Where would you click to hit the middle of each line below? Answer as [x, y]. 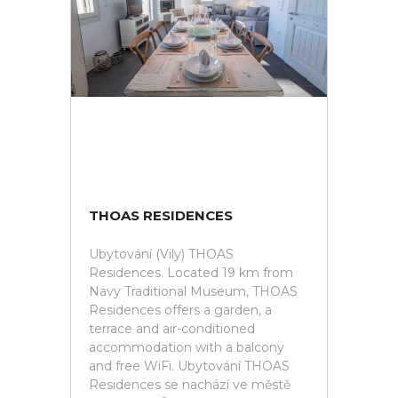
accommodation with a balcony [187, 347]
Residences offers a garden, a [180, 310]
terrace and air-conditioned [172, 329]
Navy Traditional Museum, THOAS [193, 291]
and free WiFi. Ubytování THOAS [189, 366]
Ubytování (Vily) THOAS [161, 254]
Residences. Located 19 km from [191, 273]
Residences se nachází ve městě [190, 385]
